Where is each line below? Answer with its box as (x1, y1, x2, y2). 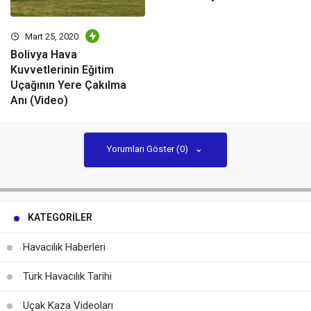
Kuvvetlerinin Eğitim (10, 63, 114, 77)
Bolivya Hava (10, 48, 77, 62)
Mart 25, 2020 (23, 31, 78, 42)
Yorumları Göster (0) (106, 144, 190, 155)
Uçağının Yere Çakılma (10, 78, 126, 92)
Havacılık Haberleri (23, 241, 106, 254)
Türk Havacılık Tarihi (23, 270, 112, 283)
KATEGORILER (28, 212, 92, 224)
